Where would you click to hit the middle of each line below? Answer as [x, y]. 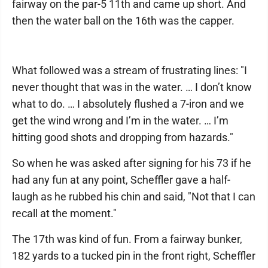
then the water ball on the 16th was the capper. [123, 21]
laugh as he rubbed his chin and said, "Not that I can [134, 197]
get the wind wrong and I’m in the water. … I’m [120, 121]
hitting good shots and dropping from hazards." [123, 137]
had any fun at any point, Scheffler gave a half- [121, 180]
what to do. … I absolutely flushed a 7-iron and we [128, 104]
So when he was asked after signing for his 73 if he [132, 163]
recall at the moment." [64, 213]
